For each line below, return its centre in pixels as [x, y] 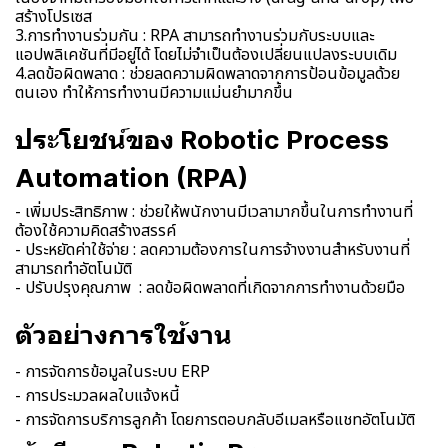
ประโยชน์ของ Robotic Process [202, 139]
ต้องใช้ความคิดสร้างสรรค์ [95, 230]
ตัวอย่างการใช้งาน [123, 334]
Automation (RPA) [134, 177]
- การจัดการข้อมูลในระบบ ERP [112, 371]
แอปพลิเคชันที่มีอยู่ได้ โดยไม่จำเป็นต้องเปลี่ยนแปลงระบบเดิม [206, 54]
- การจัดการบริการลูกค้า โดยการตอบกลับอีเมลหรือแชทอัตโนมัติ [215, 419]
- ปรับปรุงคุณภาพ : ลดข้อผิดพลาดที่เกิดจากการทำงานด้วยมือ [210, 287]
